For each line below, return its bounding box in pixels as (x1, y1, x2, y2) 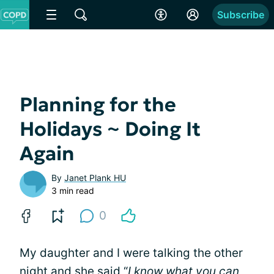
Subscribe (217, 9, 264, 21)
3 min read (51, 185, 94, 196)
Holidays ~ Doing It (20, 117, 201, 141)
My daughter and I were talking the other (20, 246, 243, 260)
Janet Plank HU (64, 172, 126, 183)
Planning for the (20, 92, 176, 117)
